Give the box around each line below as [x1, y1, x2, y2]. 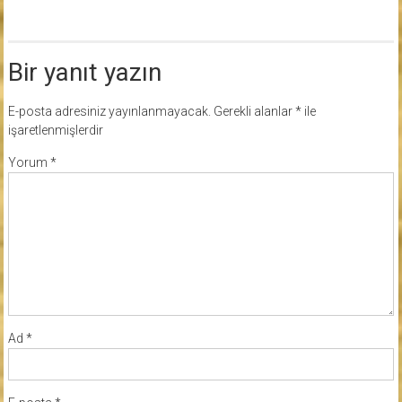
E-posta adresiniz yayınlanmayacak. [7, 103, 211, 118]
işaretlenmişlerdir [7, 122, 103, 137]
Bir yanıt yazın [7, 57, 162, 87]
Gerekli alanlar [213, 103, 295, 118]
